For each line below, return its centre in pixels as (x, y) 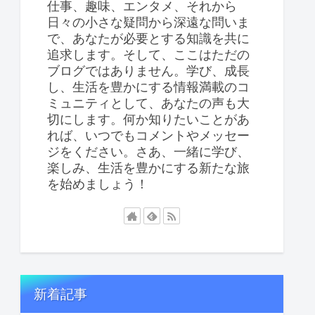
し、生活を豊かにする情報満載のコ (148, 87)
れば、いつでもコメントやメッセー (148, 136)
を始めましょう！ (98, 184)
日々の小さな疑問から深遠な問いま (148, 22)
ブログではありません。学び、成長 (148, 71)
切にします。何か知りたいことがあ (148, 120)
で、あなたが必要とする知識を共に (148, 39)
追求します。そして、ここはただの (148, 55)
